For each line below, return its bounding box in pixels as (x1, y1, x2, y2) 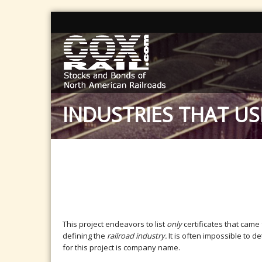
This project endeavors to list (63, 219, 167, 229)
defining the (63, 230, 107, 241)
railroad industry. (107, 230, 167, 241)
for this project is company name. (63, 242, 180, 253)
